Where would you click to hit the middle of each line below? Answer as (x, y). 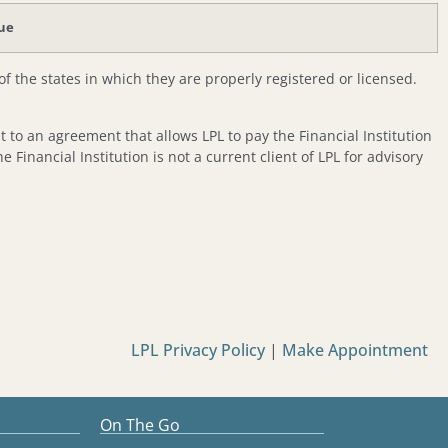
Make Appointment (355, 350)
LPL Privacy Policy (200, 350)
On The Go (140, 424)
